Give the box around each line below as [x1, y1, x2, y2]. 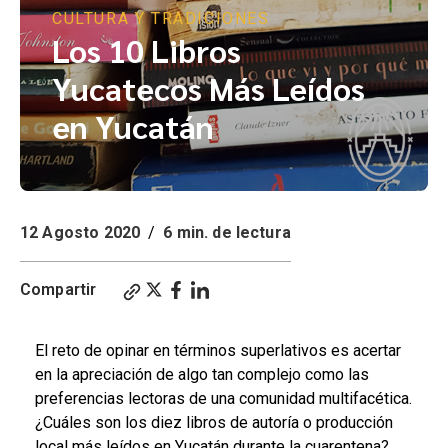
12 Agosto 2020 [20, 223, 141, 242]
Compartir [20, 280, 97, 299]
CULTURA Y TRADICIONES [52, 8, 270, 28]
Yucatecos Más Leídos [52, 66, 365, 108]
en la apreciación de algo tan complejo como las [35, 365, 369, 384]
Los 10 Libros [52, 28, 241, 70]
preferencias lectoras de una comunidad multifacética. [35, 389, 412, 408]
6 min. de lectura [163, 223, 291, 242]
